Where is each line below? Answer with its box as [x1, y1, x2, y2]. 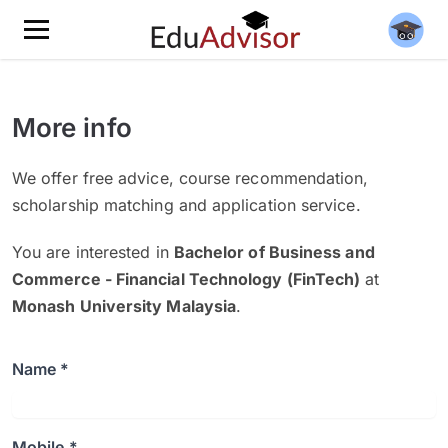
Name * [12, 359, 70, 379]
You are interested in [12, 242, 174, 262]
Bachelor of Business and [173, 242, 375, 262]
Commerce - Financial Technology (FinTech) [12, 269, 361, 289]
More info [12, 112, 132, 143]
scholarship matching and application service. [12, 195, 361, 215]
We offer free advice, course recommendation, [12, 168, 369, 188]
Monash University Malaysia [12, 296, 237, 316]
